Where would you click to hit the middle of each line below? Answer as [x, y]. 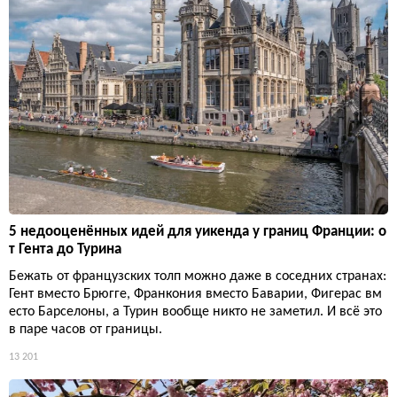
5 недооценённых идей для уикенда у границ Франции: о [198, 231]
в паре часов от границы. [86, 329]
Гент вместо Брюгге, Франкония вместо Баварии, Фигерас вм [195, 294]
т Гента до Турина [65, 249]
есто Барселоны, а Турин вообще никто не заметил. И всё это [195, 311]
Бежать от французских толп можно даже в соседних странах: [198, 276]
